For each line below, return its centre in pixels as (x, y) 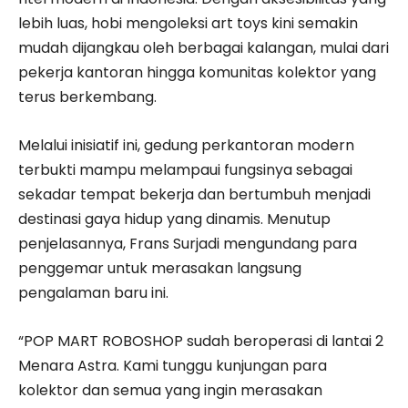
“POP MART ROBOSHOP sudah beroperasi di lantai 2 (201, 341)
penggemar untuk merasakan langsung (160, 268)
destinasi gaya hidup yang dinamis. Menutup (174, 219)
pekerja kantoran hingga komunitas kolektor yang (197, 72)
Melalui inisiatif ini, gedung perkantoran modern (186, 145)
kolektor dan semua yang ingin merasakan (170, 390)
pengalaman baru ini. (93, 292)
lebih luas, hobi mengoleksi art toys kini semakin (188, 23)
